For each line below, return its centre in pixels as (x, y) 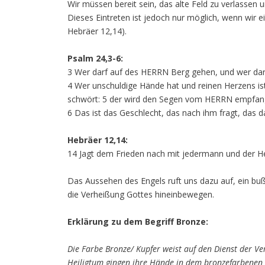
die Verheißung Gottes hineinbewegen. (141, 194)
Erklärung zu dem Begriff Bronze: (138, 222)
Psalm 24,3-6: (95, 58)
